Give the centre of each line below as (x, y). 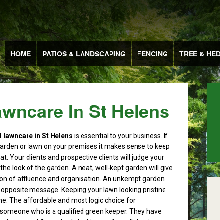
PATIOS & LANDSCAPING (84, 54)
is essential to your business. (118, 136)
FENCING (152, 54)
